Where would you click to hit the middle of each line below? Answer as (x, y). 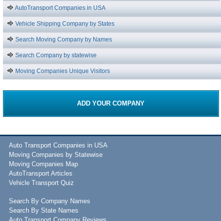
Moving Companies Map (43, 164)
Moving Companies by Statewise (55, 155)
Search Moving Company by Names (63, 39)
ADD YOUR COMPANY (111, 104)
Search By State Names (43, 211)
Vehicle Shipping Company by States (64, 23)
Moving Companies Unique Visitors (62, 71)
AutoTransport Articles (40, 174)
